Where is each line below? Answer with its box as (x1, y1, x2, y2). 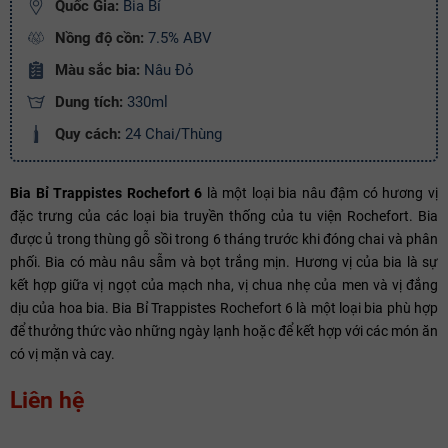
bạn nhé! (253, 81, 303, 96)
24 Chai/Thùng (125, 124, 222, 143)
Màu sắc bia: (55, 60, 140, 79)
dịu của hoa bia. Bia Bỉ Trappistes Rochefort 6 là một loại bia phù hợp (10, 299, 438, 316)
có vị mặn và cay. (10, 345, 115, 362)
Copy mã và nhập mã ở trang (18, 81, 180, 96)
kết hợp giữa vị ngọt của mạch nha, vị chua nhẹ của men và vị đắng (10, 276, 438, 293)
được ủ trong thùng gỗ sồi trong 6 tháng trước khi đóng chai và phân (10, 230, 438, 247)
